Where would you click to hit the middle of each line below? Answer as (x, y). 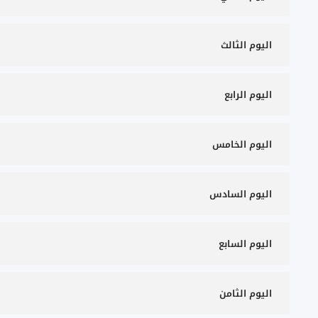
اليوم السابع (245, 244)
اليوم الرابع (248, 95)
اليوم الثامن (246, 294)
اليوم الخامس (242, 144)
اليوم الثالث (246, 45)
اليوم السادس (241, 194)
